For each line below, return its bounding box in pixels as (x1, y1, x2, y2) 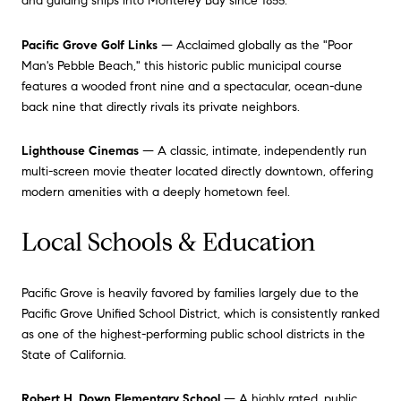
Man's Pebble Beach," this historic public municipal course (21, 57, 342, 73)
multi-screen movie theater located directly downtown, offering (21, 164, 373, 180)
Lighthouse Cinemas (21, 143, 139, 159)
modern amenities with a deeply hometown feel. (21, 184, 290, 200)
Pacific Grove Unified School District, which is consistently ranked (21, 305, 380, 321)
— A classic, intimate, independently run (139, 143, 367, 159)
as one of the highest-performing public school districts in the (21, 326, 365, 342)
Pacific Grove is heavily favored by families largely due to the (21, 285, 359, 301)
